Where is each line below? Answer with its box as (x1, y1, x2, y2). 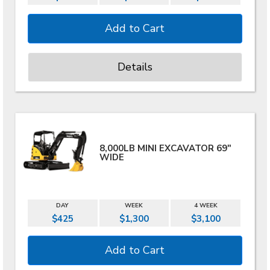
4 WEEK (193, 201, 218, 210)
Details (117, 60, 152, 74)
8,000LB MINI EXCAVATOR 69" (99, 142, 232, 154)
